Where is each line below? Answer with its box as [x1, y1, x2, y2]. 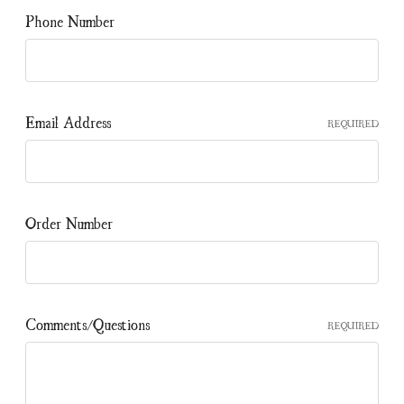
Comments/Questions [25, 314, 150, 334]
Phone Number [25, 11, 115, 31]
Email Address [25, 112, 111, 132]
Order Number [25, 213, 113, 233]
